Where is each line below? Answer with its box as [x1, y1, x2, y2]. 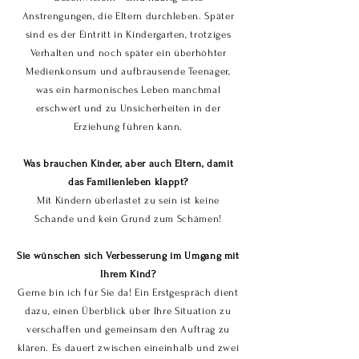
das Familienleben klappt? [67, 176, 189, 188]
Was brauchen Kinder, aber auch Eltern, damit [22, 158, 234, 169]
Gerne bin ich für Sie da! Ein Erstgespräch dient [18, 287, 239, 298]
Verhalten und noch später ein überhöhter [30, 47, 227, 58]
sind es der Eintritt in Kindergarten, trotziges [25, 29, 232, 40]
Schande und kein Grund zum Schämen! [34, 213, 222, 224]
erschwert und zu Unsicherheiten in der [35, 103, 221, 114]
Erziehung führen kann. [73, 121, 184, 132]
